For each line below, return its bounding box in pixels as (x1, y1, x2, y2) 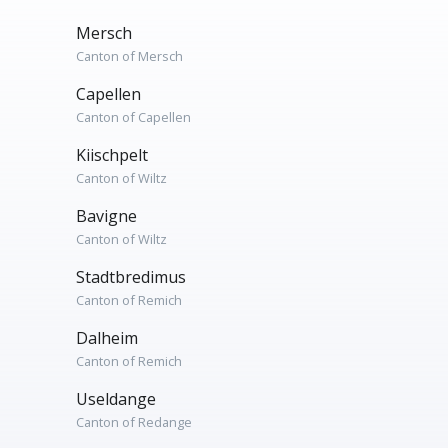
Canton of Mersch (76, 47, 183, 65)
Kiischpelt (76, 144, 148, 166)
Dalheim (76, 327, 138, 349)
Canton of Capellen (76, 108, 191, 126)
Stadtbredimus (76, 266, 186, 288)
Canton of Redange (76, 413, 192, 431)
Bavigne (76, 205, 137, 227)
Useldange (76, 388, 156, 410)
